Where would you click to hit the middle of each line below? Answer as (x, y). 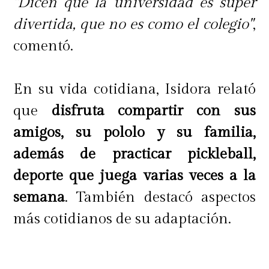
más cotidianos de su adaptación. (122, 219)
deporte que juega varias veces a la (134, 176)
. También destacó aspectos (160, 197)
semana (39, 197)
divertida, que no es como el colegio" (133, 24)
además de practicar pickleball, (134, 154)
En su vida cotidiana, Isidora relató (134, 89)
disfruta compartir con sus (153, 111)
